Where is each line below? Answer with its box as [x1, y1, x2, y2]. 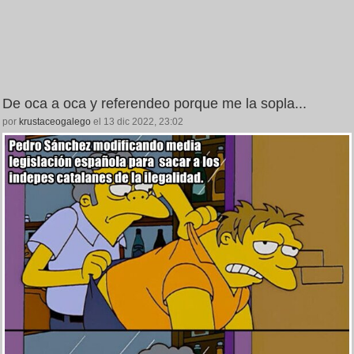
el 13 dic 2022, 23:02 [91, 115, 183, 127]
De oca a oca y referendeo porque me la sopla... [2, 95, 307, 111]
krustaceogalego [19, 115, 91, 127]
